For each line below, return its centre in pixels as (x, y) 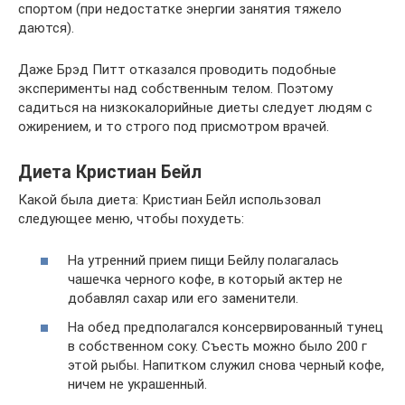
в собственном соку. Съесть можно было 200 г (217, 346)
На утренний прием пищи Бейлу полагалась (203, 260)
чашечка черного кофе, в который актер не (205, 279)
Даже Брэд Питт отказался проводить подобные (177, 69)
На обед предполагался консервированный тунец (226, 327)
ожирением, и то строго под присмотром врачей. (174, 126)
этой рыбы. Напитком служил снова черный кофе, (226, 365)
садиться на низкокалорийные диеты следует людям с (195, 107)
